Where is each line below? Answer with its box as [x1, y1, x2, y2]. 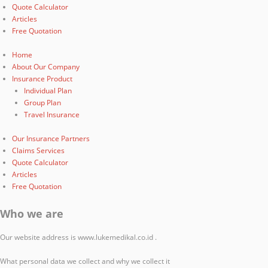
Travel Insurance [24, 109, 80, 120]
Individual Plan [24, 86, 72, 96]
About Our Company [12, 62, 80, 72]
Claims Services [12, 145, 65, 156]
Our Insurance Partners [12, 133, 90, 144]
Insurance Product [12, 74, 72, 84]
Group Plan [24, 98, 61, 108]
